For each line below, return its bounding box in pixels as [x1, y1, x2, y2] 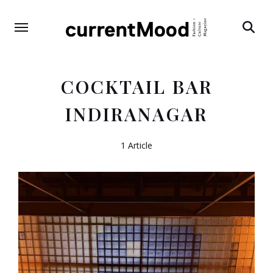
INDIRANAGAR [65, 101, 208, 126]
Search [242, 46, 264, 55]
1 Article [121, 139, 152, 151]
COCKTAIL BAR [60, 74, 213, 99]
